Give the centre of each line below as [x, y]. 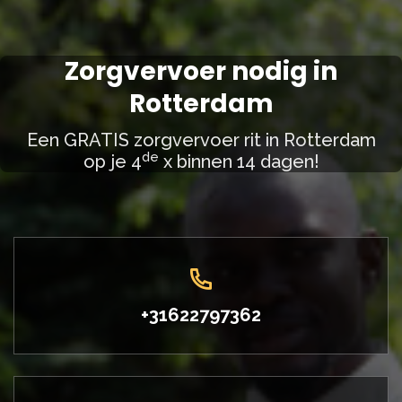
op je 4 [112, 162]
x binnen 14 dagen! [239, 162]
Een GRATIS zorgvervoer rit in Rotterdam [201, 140]
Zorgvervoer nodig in [201, 71]
